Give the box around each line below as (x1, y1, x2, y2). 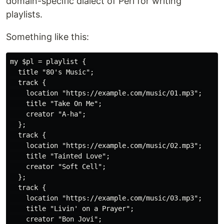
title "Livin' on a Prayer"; (10, 204, 134, 213)
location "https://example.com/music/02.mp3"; (10, 141, 202, 150)
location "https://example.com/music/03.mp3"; (10, 194, 202, 202)
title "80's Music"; (10, 68, 94, 76)
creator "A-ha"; (10, 110, 86, 118)
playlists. (6, 9, 42, 20)
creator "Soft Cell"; (10, 162, 106, 171)
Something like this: (6, 31, 89, 42)
